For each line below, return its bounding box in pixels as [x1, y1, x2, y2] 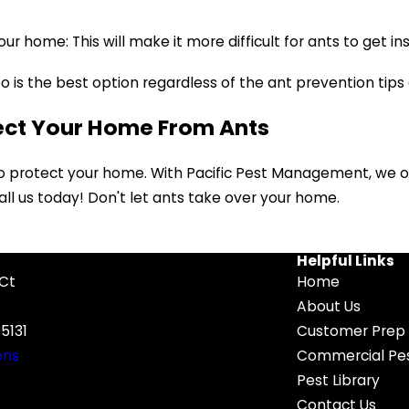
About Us [297, 297, 361, 317]
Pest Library [297, 371, 380, 391]
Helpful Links [297, 251, 394, 271]
